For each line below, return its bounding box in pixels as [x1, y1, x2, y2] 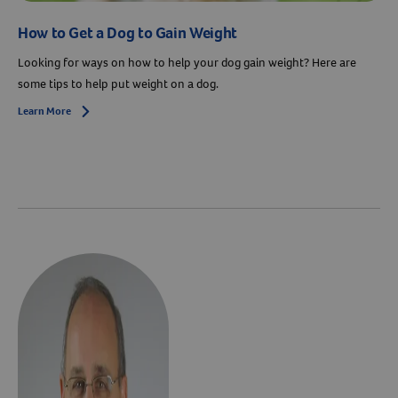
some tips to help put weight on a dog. [18, 76, 219, 93]
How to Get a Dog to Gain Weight [18, 22, 237, 44]
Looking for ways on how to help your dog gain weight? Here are [18, 54, 356, 72]
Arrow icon [79, 105, 131, 120]
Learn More [18, 104, 71, 119]
